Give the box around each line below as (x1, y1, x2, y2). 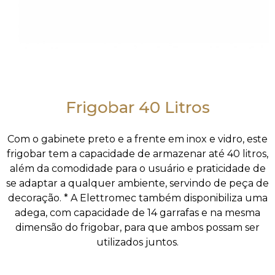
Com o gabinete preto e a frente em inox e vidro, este (7, 133, 268, 145)
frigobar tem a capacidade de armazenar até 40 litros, (7, 148, 268, 160)
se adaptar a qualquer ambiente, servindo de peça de (6, 177, 269, 189)
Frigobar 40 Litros (65, 98, 210, 117)
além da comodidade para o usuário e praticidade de (9, 163, 266, 174)
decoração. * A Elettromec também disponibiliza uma (7, 192, 268, 204)
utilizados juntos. (96, 236, 179, 248)
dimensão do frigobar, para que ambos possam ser (15, 222, 260, 233)
